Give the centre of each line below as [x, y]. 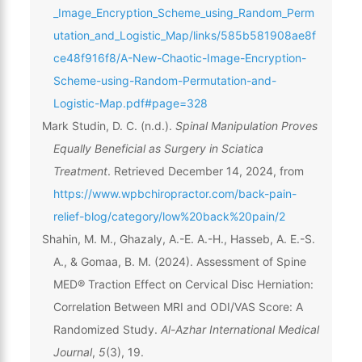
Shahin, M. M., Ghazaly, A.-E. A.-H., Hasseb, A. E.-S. [178, 238]
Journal [72, 351]
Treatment [80, 170]
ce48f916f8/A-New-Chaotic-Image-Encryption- [179, 57]
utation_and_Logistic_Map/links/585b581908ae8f [184, 35]
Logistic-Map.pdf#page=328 [130, 103]
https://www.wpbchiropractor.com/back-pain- [175, 193]
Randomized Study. [107, 329]
